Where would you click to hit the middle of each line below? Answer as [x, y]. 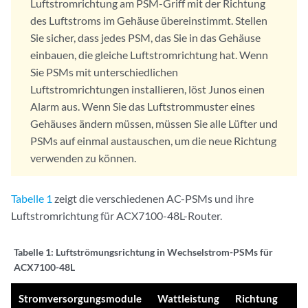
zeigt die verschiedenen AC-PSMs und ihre [153, 199]
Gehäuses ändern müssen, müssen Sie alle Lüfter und [154, 124]
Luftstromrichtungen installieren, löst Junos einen [147, 89]
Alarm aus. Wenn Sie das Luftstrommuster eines [143, 107]
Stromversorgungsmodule [80, 299]
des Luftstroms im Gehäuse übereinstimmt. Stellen [149, 21]
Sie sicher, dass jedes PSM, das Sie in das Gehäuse [145, 38]
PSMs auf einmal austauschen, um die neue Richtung [153, 141]
